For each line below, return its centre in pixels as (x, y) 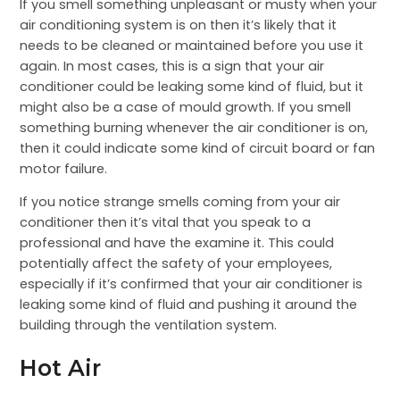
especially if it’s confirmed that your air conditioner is (192, 284)
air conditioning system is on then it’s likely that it (179, 25)
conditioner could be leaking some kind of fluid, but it (192, 86)
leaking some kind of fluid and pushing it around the (189, 305)
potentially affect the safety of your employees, (176, 264)
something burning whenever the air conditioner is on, (194, 127)
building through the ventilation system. (149, 325)
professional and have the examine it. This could (177, 243)
